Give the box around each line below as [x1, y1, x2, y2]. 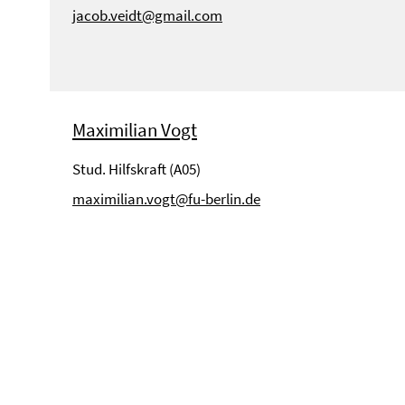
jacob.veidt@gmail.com [72, 5, 222, 25]
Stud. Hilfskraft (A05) [72, 158, 201, 179]
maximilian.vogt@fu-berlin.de [72, 188, 260, 209]
